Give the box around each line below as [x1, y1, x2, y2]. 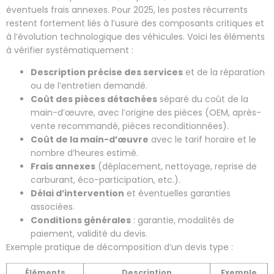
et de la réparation [183, 66, 265, 79]
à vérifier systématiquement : [6, 43, 133, 56]
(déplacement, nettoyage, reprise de [95, 160, 257, 173]
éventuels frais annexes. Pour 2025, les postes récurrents [6, 3, 248, 16]
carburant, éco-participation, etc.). [31, 174, 180, 187]
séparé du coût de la [157, 93, 248, 106]
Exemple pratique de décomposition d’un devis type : [6, 241, 233, 254]
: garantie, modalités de [131, 214, 234, 227]
